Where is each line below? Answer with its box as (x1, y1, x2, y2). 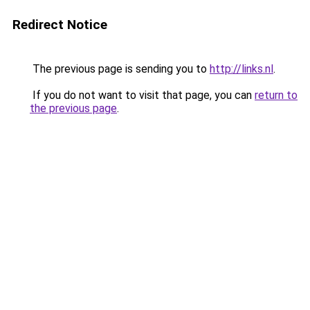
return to (255, 89, 298, 102)
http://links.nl (210, 62, 273, 75)
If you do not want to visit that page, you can (30, 89, 255, 102)
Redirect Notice (12, 17, 107, 33)
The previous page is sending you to (30, 62, 210, 75)
